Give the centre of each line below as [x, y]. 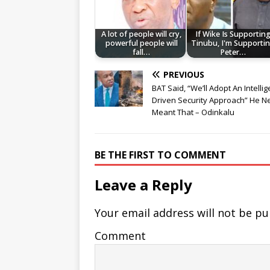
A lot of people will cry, [142, 34]
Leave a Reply [143, 185]
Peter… [233, 52]
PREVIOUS [184, 75]
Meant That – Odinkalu [193, 112]
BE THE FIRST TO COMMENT [160, 155]
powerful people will [141, 43]
